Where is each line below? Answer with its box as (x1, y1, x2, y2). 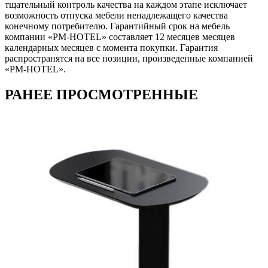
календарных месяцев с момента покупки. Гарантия (5, 42, 218, 53)
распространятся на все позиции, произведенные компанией (5, 53, 253, 63)
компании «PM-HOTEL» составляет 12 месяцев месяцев (5, 31, 235, 42)
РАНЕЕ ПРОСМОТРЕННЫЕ (5, 86, 198, 102)
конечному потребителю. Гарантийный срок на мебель (5, 20, 230, 31)
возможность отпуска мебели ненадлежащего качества (5, 10, 228, 20)
